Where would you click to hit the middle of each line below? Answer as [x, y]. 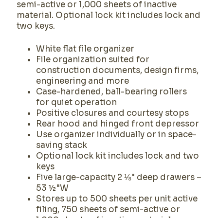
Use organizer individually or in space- [116, 135]
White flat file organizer [85, 49]
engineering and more [82, 81]
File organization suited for [92, 60]
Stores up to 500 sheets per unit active [117, 199]
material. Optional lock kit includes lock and [108, 15]
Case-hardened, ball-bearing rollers [111, 92]
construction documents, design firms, [117, 70]
